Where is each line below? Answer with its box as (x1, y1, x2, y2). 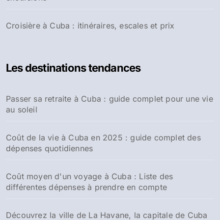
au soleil (6, 105, 37, 114)
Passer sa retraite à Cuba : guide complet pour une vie (6, 94, 213, 104)
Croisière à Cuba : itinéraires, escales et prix (6, 21, 175, 30)
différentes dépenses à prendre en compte (6, 182, 167, 192)
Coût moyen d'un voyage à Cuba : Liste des (6, 171, 173, 181)
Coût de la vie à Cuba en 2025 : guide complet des (6, 133, 201, 142)
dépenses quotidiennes (6, 143, 93, 153)
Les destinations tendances (6, 61, 141, 74)
